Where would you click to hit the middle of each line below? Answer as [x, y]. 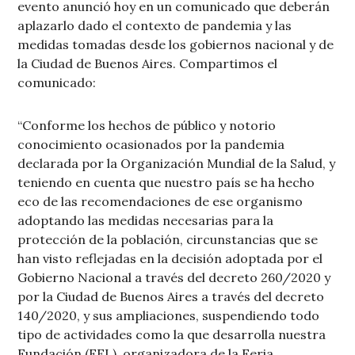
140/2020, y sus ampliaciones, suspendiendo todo [169, 316]
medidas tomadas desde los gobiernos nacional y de [176, 45]
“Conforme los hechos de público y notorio [147, 126]
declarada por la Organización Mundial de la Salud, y [177, 164]
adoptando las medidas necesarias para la [146, 221]
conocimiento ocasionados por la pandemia [151, 145]
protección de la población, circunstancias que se [168, 240]
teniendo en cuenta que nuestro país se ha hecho [166, 183]
